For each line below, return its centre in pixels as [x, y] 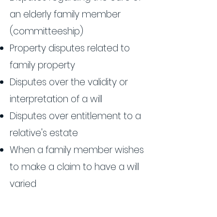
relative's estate [44, 133]
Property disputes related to [70, 48]
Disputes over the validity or [69, 82]
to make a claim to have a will [74, 167]
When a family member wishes [77, 150]
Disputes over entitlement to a [75, 116]
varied [24, 184]
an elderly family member [65, 14]
